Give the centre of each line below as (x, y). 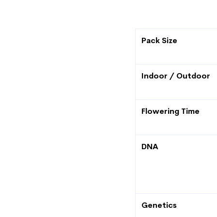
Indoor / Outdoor (176, 76)
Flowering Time (170, 111)
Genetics (159, 205)
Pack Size (159, 40)
